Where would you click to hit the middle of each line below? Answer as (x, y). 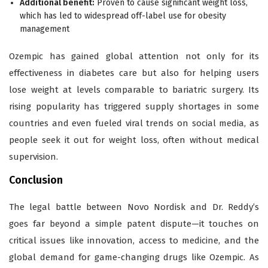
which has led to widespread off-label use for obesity (123, 16)
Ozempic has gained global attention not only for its (134, 57)
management (45, 29)
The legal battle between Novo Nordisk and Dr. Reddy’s (134, 207)
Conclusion (36, 180)
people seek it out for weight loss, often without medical (134, 140)
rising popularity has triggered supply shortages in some (134, 107)
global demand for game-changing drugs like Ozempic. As (134, 258)
